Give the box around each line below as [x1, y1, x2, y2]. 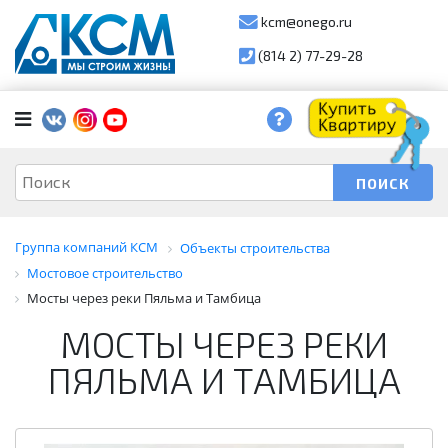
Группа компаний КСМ [15, 237, 158, 256]
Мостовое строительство [27, 263, 183, 282]
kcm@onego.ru [258, 13, 352, 30]
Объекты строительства [180, 238, 330, 257]
